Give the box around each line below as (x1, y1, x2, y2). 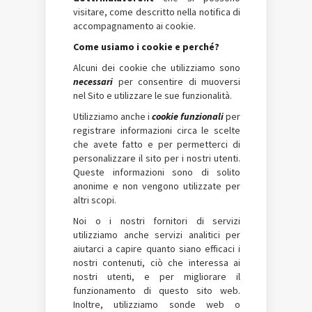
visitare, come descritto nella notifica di (73, 6, 240, 18)
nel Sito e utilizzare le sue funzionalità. (73, 89, 232, 102)
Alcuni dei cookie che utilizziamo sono (73, 61, 240, 74)
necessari (73, 75, 113, 88)
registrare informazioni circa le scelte (73, 124, 240, 136)
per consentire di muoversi (113, 75, 240, 88)
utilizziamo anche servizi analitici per (73, 228, 240, 241)
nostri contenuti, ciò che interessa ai (73, 256, 240, 269)
